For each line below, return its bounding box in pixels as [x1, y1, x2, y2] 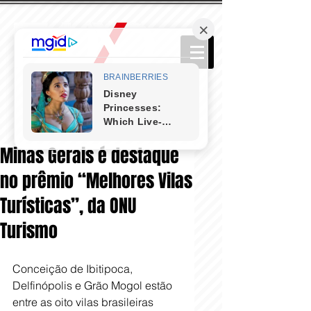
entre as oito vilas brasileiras [12, 295, 156, 309]
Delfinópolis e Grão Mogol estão [12, 278, 175, 292]
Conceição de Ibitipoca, [12, 262, 135, 276]
